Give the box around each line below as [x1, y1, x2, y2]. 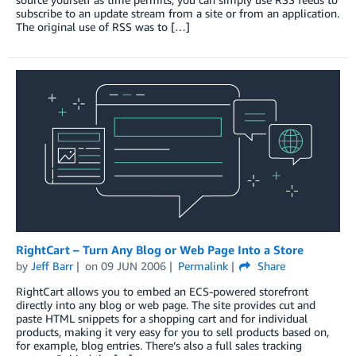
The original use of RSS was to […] [16, 19, 190, 33]
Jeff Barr [31, 258, 73, 273]
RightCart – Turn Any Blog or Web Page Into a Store [16, 242, 304, 257]
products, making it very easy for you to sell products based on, [16, 324, 329, 339]
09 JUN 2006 [100, 258, 166, 273]
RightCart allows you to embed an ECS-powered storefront [16, 284, 308, 298]
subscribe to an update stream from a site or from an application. [16, 6, 339, 20]
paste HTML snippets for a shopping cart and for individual [16, 311, 308, 325]
